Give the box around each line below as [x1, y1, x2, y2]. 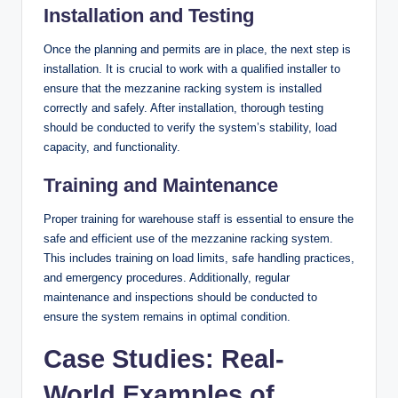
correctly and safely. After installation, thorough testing [44, 101, 323, 115]
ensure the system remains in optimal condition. [44, 310, 291, 324]
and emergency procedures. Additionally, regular [44, 271, 290, 285]
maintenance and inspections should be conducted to [44, 291, 317, 305]
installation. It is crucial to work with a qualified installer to [44, 62, 340, 76]
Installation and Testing [44, 4, 254, 28]
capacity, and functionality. [44, 140, 180, 155]
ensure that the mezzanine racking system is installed [44, 82, 322, 96]
